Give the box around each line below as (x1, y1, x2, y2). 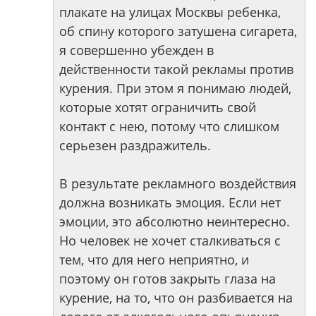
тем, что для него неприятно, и (59, 251, 249, 268)
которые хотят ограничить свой (59, 99, 256, 116)
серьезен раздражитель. (59, 137, 211, 154)
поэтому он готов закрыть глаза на (59, 270, 276, 287)
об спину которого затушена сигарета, (59, 23, 297, 39)
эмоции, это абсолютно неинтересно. (59, 213, 290, 230)
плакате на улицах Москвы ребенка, (59, 4, 281, 20)
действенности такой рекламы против (59, 61, 293, 78)
